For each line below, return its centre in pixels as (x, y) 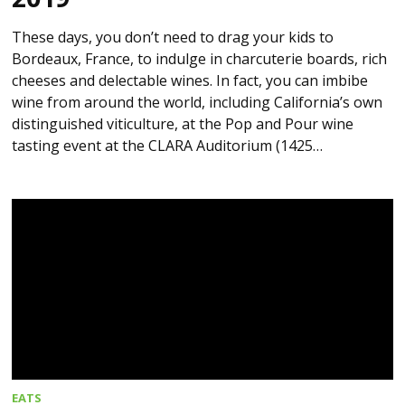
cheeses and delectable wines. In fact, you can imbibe (190, 81)
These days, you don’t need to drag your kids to (173, 38)
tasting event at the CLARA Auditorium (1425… (168, 146)
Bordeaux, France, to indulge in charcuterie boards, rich (200, 59)
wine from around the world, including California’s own (198, 103)
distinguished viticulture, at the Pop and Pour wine (183, 124)
